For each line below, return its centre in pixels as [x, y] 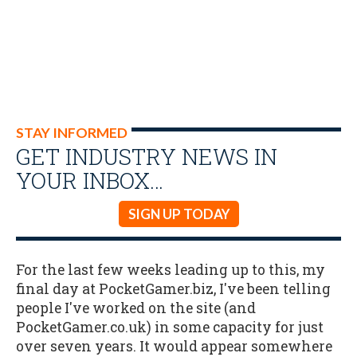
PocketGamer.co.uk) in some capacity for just [170, 327]
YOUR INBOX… [90, 180]
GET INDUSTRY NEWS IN [147, 156]
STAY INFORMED [72, 133]
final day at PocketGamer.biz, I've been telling [173, 288]
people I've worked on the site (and [136, 308]
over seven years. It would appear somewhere [174, 346]
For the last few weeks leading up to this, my [171, 269]
